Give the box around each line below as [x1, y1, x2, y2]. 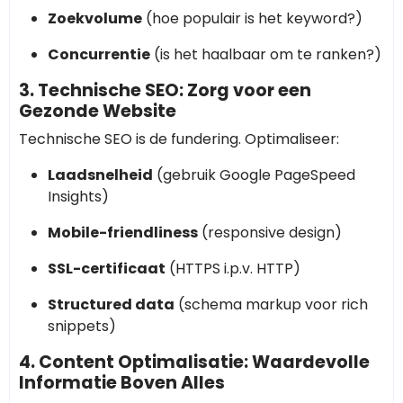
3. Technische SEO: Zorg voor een [19, 78, 311, 103]
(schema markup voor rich [175, 294, 368, 316]
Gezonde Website [19, 99, 176, 124]
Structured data [48, 294, 175, 316]
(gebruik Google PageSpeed [153, 165, 355, 186]
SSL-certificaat [48, 258, 166, 280]
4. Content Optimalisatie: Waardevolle [19, 350, 370, 375]
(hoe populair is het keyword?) [142, 8, 363, 30]
